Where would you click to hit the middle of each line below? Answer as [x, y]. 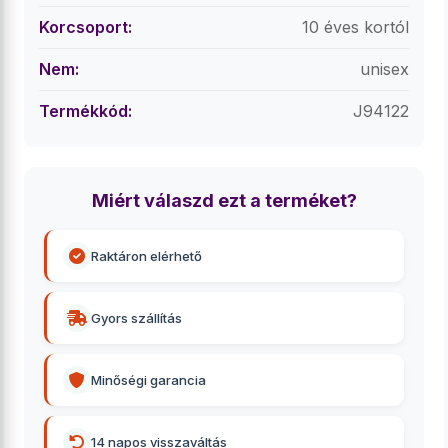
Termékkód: [85, 111]
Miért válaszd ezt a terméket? [224, 200]
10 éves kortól [355, 27]
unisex [384, 69]
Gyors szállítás [136, 318]
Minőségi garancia [148, 380]
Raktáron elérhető [146, 256]
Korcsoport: [85, 27]
